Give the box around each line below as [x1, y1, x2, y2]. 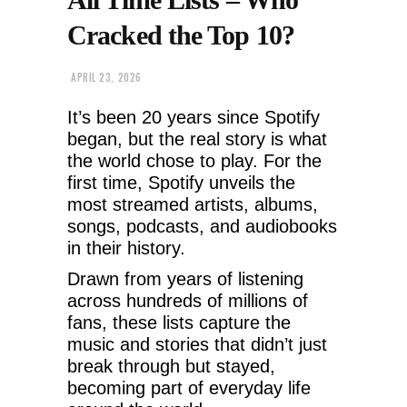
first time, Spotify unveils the [67, 172, 295, 193]
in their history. [67, 237, 185, 258]
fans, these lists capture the [67, 312, 291, 333]
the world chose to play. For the [67, 150, 322, 171]
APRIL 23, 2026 [71, 70, 142, 85]
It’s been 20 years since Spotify [67, 106, 320, 127]
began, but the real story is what [67, 128, 327, 149]
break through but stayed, [67, 355, 275, 376]
